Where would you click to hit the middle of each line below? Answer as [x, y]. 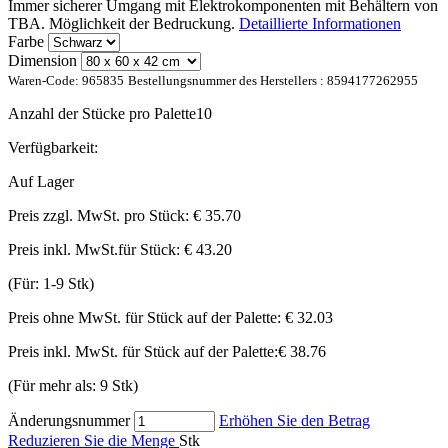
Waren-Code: [45, 81]
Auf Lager [41, 182]
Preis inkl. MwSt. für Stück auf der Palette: [143, 352]
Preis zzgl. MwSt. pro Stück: [100, 216]
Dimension [42, 61]
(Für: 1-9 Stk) [51, 284]
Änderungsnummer [69, 421]
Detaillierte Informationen [320, 24]
